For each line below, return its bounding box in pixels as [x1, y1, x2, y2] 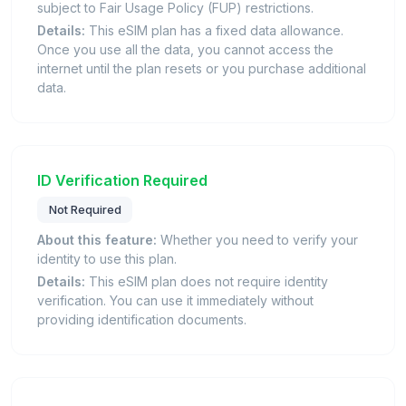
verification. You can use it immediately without [37, 293, 314, 309]
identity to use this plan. [37, 251, 177, 267]
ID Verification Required [37, 170, 208, 189]
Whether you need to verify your [157, 232, 358, 248]
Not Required [48, 202, 121, 217]
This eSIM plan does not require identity [85, 274, 328, 290]
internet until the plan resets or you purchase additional [37, 60, 366, 76]
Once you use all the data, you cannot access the [37, 41, 333, 57]
